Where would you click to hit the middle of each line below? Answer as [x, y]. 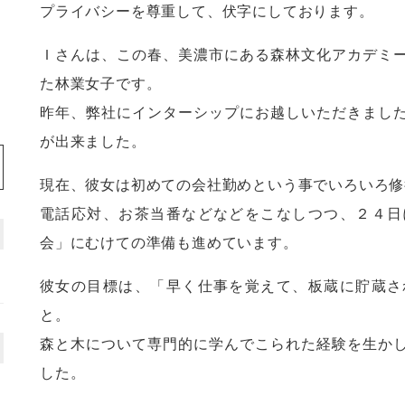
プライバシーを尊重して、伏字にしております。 [207, 11]
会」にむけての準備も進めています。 [169, 243]
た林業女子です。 [101, 84]
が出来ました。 [93, 141]
